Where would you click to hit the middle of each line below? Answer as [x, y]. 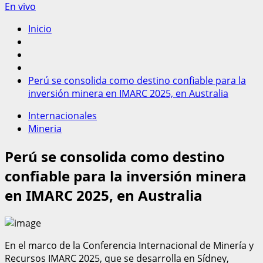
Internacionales [63, 116]
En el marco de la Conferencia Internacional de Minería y [129, 245]
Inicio [40, 29]
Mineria [45, 129]
